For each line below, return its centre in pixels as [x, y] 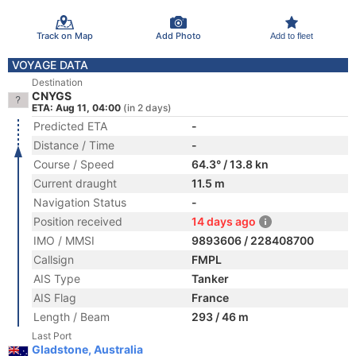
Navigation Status [80, 202]
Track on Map [64, 35]
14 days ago [224, 221]
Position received [78, 221]
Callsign [54, 259]
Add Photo [178, 35]
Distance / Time [74, 145]
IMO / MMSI [64, 240]
